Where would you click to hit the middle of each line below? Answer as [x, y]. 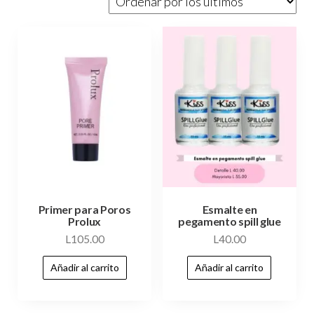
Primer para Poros [84, 209]
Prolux [84, 221]
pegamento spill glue [230, 221]
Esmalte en [230, 209]
